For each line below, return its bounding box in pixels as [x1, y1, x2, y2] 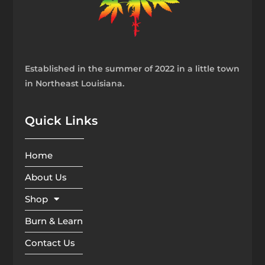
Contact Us [25, 237, 76, 248]
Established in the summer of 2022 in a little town [25, 63, 240, 74]
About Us [25, 171, 67, 183]
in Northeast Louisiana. [25, 77, 125, 89]
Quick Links [25, 113, 98, 128]
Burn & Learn [25, 215, 83, 227]
